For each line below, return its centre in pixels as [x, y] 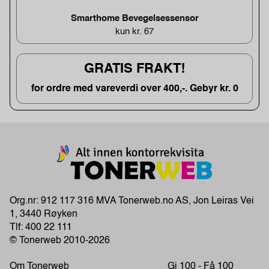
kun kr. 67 [134, 31]
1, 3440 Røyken [44, 215]
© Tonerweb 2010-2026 [60, 241]
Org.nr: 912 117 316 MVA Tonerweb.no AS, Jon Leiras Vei [132, 201]
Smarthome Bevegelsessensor [134, 18]
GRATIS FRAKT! [134, 69]
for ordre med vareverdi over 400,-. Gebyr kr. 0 [134, 89]
